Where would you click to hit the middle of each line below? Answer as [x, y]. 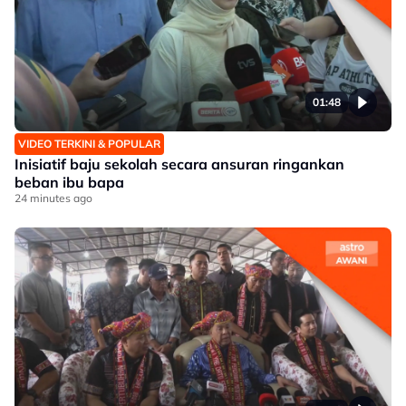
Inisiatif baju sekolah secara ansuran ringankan [179, 164]
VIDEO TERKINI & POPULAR [89, 144]
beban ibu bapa [69, 182]
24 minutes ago [53, 198]
